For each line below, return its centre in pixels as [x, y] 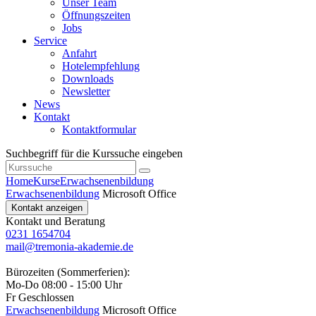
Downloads [88, 79]
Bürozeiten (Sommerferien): [68, 272]
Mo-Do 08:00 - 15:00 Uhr [64, 285]
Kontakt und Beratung [55, 221]
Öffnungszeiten [96, 16]
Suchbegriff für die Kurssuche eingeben [94, 154]
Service [50, 41]
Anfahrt [79, 54]
